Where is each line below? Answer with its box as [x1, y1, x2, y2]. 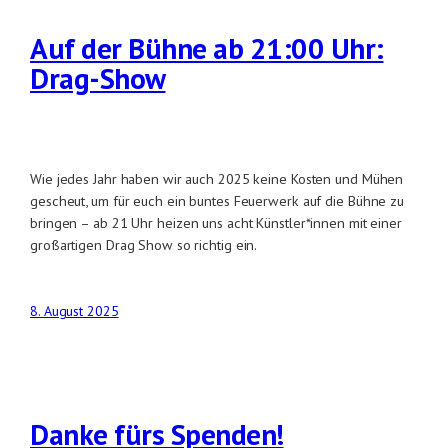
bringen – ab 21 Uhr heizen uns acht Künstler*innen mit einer [30, 212, 402, 232]
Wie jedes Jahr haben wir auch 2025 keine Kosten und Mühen [30, 168, 404, 188]
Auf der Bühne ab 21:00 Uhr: [30, 29, 384, 67]
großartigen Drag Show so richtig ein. [30, 234, 258, 254]
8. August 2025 [30, 302, 119, 321]
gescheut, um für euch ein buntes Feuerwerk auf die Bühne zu [30, 190, 405, 210]
